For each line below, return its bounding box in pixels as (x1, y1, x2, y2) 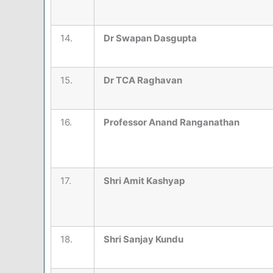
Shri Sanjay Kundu (104, 233, 183, 246)
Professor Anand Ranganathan (104, 116, 239, 129)
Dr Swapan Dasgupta (104, 32, 197, 44)
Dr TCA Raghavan (104, 74, 182, 87)
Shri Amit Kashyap (104, 175, 185, 187)
